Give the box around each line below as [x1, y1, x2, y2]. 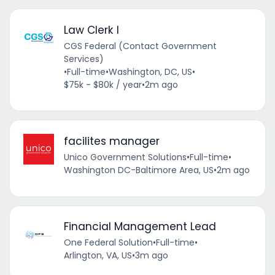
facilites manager [63, 133, 160, 149]
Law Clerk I [63, 22, 119, 37]
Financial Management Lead [63, 219, 216, 234]
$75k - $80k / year [63, 78, 142, 91]
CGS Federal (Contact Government [63, 39, 217, 52]
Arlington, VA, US [63, 249, 132, 262]
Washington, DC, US [108, 65, 192, 78]
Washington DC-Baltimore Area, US [63, 163, 214, 176]
